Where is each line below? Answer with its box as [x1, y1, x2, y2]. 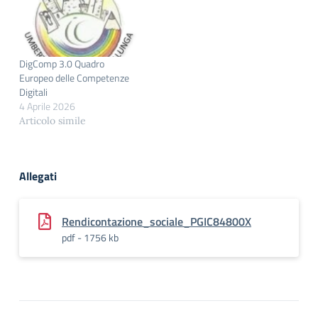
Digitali [19, 84, 48, 99]
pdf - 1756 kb [62, 229, 119, 245]
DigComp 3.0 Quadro [19, 55, 104, 71]
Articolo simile [19, 114, 86, 127]
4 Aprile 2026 [19, 98, 75, 114]
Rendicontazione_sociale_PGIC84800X [62, 212, 251, 230]
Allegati [19, 167, 57, 185]
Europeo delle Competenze [19, 70, 129, 85]
